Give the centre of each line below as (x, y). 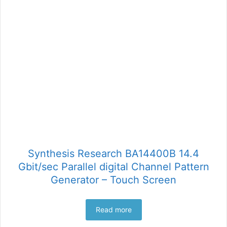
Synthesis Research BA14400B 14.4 (113, 153)
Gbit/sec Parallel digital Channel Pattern (113, 166)
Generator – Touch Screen (113, 180)
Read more (113, 209)
